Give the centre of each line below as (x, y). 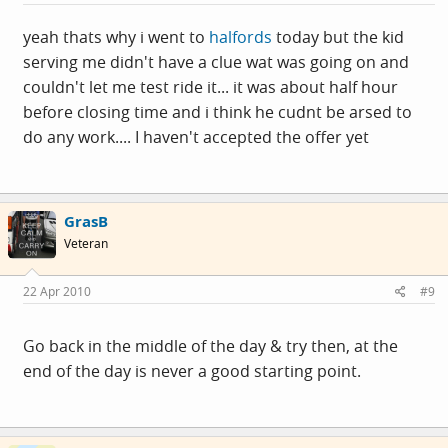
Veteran (86, 243)
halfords (240, 37)
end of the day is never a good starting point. (192, 370)
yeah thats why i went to (116, 37)
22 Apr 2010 (57, 291)
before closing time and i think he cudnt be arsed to (217, 112)
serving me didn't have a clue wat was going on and (216, 62)
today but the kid (338, 37)
